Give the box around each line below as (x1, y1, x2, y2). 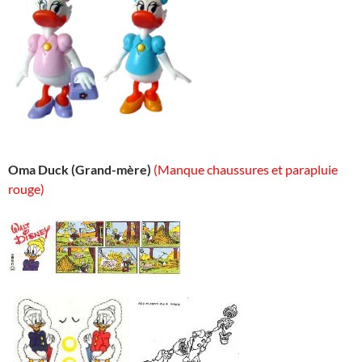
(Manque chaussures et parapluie (154, 162, 338, 178)
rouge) (8, 181, 44, 197)
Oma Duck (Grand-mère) (8, 162, 151, 178)
